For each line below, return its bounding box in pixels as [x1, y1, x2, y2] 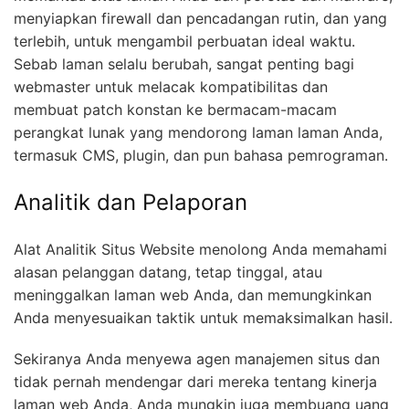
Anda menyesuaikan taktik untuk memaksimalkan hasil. [14, 308, 393, 327]
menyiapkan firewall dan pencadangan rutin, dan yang [14, 8, 387, 27]
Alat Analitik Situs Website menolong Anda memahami [14, 239, 387, 258]
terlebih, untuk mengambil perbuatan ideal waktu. [14, 31, 355, 50]
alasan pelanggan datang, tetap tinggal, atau [14, 262, 322, 281]
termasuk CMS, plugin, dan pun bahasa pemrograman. [14, 145, 388, 164]
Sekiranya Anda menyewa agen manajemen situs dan [14, 349, 380, 368]
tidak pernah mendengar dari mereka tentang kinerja [14, 372, 377, 391]
